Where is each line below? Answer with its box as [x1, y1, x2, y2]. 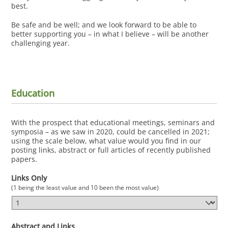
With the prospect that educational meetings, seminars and [11, 118, 215, 128]
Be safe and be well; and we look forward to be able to [11, 20, 197, 30]
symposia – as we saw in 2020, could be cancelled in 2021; [11, 127, 210, 137]
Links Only [11, 173, 47, 183]
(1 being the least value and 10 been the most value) [11, 183, 159, 191]
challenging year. [11, 38, 70, 48]
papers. [11, 154, 38, 164]
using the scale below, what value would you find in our [11, 136, 202, 146]
